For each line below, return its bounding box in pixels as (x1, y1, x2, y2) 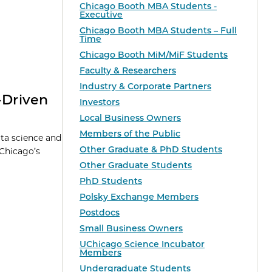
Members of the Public (80, 128, 180, 140)
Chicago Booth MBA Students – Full (80, 25, 237, 36)
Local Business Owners (80, 112, 181, 124)
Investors (80, 97, 120, 108)
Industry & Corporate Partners (80, 81, 211, 92)
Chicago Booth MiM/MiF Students (80, 49, 228, 61)
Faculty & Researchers (80, 65, 176, 76)
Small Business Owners (80, 223, 183, 234)
